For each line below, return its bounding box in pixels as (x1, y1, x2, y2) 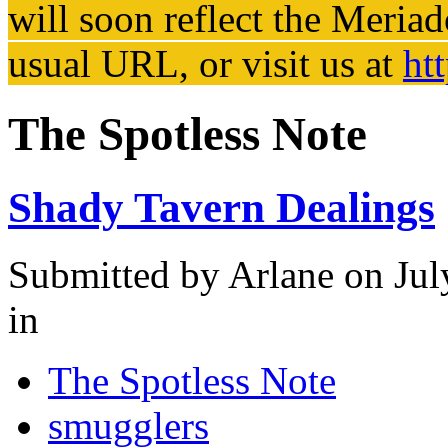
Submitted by (8, 252, 228, 296)
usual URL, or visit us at (8, 41, 403, 85)
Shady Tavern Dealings (8, 183, 435, 231)
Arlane (228, 252, 334, 296)
